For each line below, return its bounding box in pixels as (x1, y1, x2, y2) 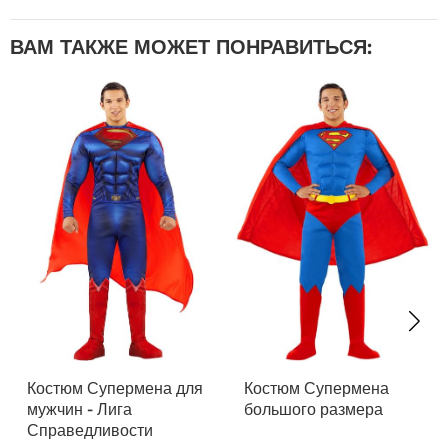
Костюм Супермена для (27, 377, 203, 398)
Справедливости (27, 419, 153, 440)
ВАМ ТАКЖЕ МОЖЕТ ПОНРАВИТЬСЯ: (10, 33, 372, 59)
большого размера (243, 398, 383, 419)
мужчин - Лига (27, 398, 132, 419)
